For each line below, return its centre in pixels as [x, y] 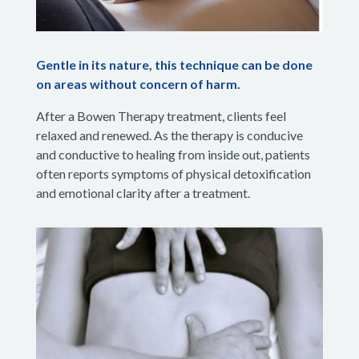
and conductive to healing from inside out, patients [173, 154]
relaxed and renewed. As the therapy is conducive [169, 135]
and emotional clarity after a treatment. [143, 192]
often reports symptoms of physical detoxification [173, 173]
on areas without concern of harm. [138, 83]
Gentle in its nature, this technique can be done [174, 64]
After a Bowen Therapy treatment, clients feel [161, 115]
